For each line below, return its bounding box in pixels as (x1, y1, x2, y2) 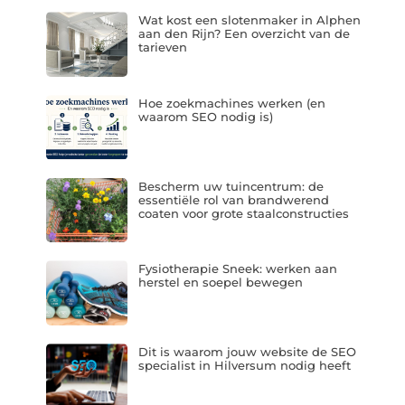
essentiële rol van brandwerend (137, 192, 329, 207)
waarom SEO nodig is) (137, 109, 273, 125)
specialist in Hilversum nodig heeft (137, 357, 351, 372)
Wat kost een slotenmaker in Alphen (137, 13, 361, 28)
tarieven (137, 40, 187, 55)
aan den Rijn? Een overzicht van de (137, 26, 350, 42)
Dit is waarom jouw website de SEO (137, 344, 356, 359)
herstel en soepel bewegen (137, 275, 303, 290)
